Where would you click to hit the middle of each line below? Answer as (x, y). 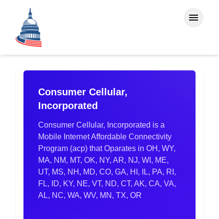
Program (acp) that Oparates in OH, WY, (107, 148)
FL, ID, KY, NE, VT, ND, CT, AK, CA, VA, (107, 184)
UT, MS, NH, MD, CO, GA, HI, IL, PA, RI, (107, 172)
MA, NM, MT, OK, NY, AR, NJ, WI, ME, (103, 160)
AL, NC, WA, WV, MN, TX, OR (90, 195)
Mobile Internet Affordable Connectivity (105, 137)
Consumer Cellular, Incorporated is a (101, 125)
